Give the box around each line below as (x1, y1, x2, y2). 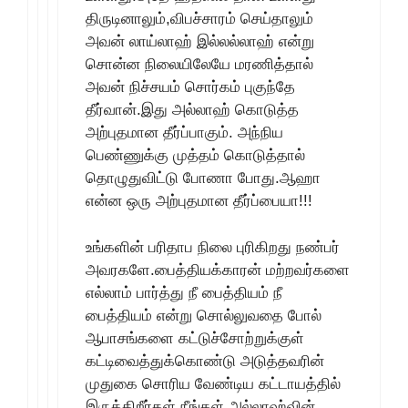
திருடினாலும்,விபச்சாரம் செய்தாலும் (86, 10, 313, 27)
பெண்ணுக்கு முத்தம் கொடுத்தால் (86, 147, 305, 164)
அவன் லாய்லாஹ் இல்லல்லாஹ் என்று (86, 33, 314, 50)
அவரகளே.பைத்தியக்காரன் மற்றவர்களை (86, 260, 350, 279)
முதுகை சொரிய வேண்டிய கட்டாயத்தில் (86, 374, 341, 393)
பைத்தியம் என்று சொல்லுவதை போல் (86, 306, 321, 324)
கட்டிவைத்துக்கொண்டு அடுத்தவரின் (86, 352, 324, 370)
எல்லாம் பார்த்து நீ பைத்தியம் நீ (86, 283, 282, 301)
